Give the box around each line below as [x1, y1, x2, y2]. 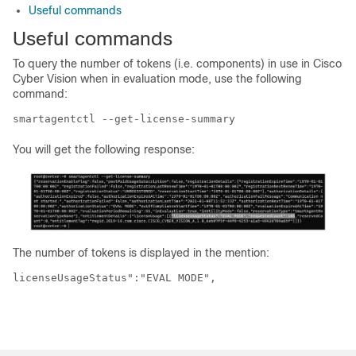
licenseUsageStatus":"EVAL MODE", [13, 271, 216, 284]
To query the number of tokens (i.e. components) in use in [13, 57, 313, 70]
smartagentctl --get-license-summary [13, 113, 235, 125]
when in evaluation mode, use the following [77, 72, 302, 85]
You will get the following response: [13, 143, 195, 156]
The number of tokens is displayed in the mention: [13, 246, 269, 259]
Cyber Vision [13, 72, 77, 85]
